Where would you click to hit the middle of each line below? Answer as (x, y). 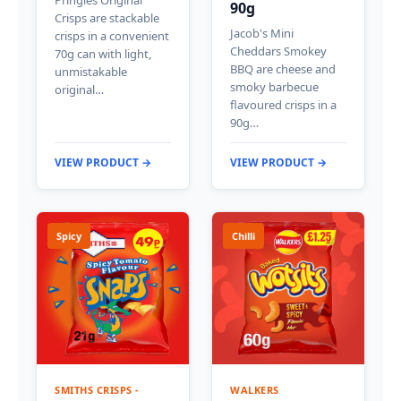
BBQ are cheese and (283, 68)
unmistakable (91, 71)
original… (79, 89)
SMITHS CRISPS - (97, 389)
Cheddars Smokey (278, 51)
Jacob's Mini (262, 33)
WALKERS (255, 389)
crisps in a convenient (112, 35)
